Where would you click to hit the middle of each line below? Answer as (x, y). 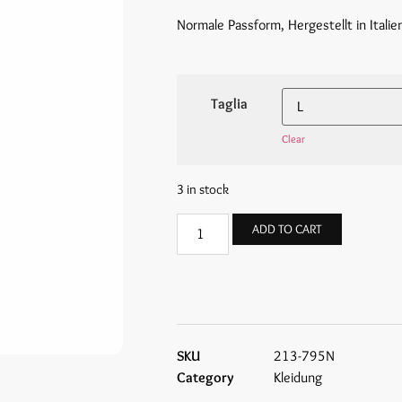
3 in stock (203, 189)
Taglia (229, 103)
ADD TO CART (288, 228)
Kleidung (298, 377)
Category (205, 377)
